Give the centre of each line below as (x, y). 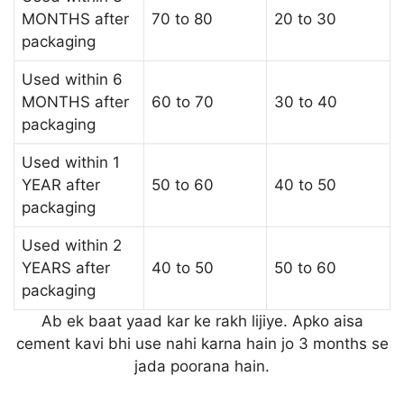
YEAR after (61, 184)
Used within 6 (72, 79)
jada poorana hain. (202, 366)
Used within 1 (71, 162)
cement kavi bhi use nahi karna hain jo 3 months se (202, 343)
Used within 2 (72, 245)
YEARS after (66, 267)
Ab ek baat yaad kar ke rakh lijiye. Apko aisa (202, 321)
